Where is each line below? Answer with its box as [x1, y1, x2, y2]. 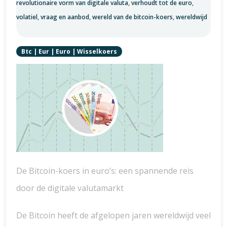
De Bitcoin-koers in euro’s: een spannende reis [16, 165, 194, 176]
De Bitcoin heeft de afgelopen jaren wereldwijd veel [16, 210, 211, 221]
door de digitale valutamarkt [16, 182, 124, 194]
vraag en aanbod [41, 13, 89, 21]
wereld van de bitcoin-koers [92, 13, 173, 21]
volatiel [16, 13, 37, 21]
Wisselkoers [77, 47, 117, 56]
